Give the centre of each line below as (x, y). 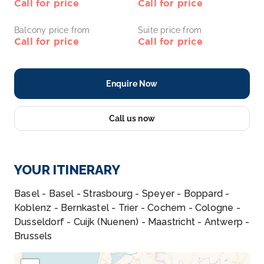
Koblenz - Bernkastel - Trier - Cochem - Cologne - (127, 208)
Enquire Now (132, 84)
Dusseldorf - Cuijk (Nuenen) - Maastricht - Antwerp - (132, 222)
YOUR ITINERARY (67, 170)
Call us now (132, 118)
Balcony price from (52, 30)
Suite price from (170, 30)
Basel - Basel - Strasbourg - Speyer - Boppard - (122, 194)
